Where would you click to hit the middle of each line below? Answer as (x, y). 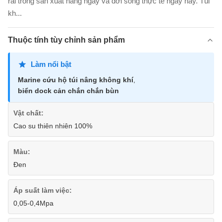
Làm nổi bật (51, 64)
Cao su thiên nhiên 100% (53, 126)
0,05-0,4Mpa (33, 203)
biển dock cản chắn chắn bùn (68, 91)
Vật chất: (28, 113)
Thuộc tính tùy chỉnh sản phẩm (66, 40)
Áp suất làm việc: (43, 190)
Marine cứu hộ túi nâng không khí (76, 80)
